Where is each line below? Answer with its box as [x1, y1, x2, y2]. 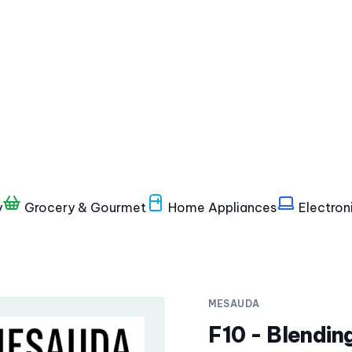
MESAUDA [208, 298, 260, 310]
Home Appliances [165, 200, 277, 215]
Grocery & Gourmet [21, 200, 146, 215]
